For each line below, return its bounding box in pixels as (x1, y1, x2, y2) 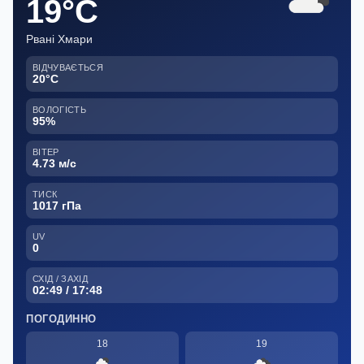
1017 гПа (32, 198, 81, 212)
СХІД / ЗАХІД (32, 273, 88, 284)
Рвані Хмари (26, 32, 93, 45)
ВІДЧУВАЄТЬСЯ (32, 62, 103, 72)
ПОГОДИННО (26, 312, 97, 325)
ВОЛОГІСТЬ (32, 104, 86, 115)
